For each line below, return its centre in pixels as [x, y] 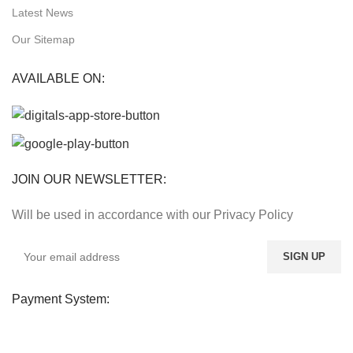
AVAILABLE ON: [59, 79]
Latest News [43, 13]
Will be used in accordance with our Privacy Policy [153, 215]
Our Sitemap [44, 40]
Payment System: [61, 299]
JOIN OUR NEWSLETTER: [89, 180]
